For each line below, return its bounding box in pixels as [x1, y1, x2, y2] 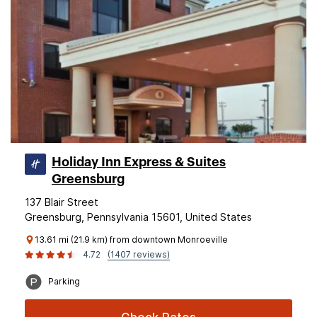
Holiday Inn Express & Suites [52, 156, 226, 168]
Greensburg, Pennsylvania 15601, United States [25, 211, 252, 223]
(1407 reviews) [108, 249, 170, 260]
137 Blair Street [25, 196, 98, 208]
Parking [48, 276, 80, 287]
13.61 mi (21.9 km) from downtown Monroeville [35, 234, 228, 245]
